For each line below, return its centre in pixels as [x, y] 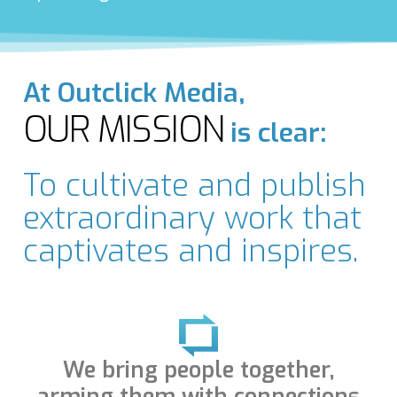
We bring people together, [198, 370]
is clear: [275, 132]
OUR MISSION [124, 129]
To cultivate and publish [195, 185]
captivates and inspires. [191, 250]
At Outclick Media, [134, 93]
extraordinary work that [192, 218]
